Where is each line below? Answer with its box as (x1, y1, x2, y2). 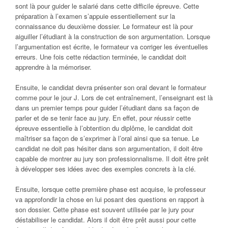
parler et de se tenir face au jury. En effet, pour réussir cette (15, 113, 191, 123)
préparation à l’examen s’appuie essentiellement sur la (15, 11, 175, 21)
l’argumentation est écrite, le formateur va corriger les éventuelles (15, 42, 208, 52)
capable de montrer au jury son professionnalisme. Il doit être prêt (15, 154, 209, 164)
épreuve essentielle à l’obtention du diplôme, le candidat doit (15, 123, 193, 133)
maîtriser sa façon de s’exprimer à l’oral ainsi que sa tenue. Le (15, 133, 199, 144)
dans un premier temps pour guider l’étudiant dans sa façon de (15, 103, 199, 113)
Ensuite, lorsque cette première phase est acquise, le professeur (15, 184, 206, 194)
